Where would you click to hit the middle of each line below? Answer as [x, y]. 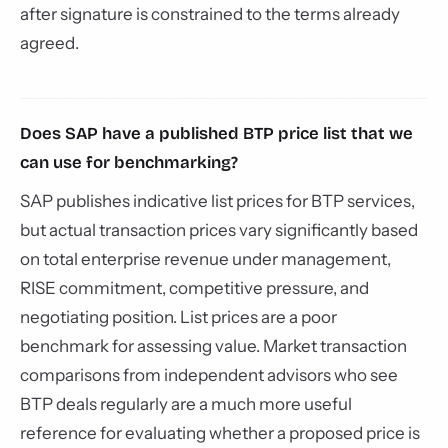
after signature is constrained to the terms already [210, 14]
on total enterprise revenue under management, [205, 259]
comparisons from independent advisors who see [209, 375]
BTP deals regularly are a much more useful [186, 404]
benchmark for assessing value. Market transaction [213, 346]
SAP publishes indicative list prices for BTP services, [217, 201]
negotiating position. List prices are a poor [178, 317]
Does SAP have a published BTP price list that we [216, 133]
